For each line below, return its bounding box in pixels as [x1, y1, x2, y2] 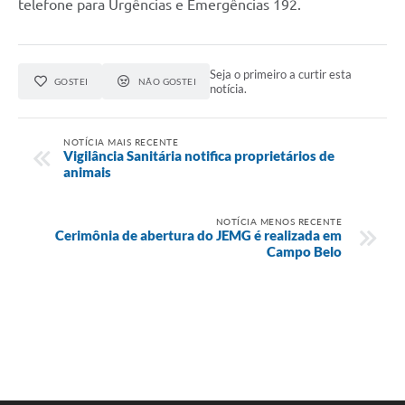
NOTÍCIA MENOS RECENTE [215, 215, 342, 227]
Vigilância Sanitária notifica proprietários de [63, 146, 334, 164]
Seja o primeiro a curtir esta [210, 66, 353, 81]
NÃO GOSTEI [137, 75, 197, 87]
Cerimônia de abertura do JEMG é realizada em [55, 226, 342, 243]
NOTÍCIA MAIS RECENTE [63, 136, 178, 147]
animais [63, 163, 111, 180]
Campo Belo [267, 242, 342, 259]
